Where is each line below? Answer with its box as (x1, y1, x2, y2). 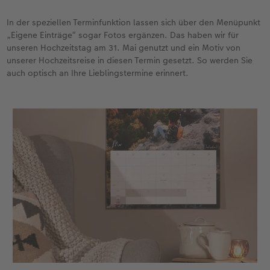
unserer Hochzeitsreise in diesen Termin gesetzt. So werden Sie (7, 54, 253, 66)
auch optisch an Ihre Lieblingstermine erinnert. (7, 67, 189, 79)
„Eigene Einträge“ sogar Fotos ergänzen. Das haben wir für (7, 29, 239, 41)
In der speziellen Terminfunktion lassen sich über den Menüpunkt (7, 16, 261, 28)
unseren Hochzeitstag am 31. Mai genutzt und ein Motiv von (7, 42, 241, 54)
